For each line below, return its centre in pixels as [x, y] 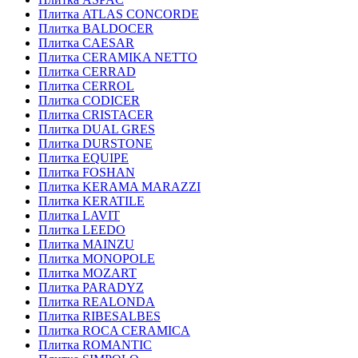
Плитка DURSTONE [95, 143]
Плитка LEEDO [82, 229]
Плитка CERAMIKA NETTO [118, 57]
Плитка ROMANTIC [95, 344]
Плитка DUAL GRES [97, 129]
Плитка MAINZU [86, 244]
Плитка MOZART [88, 272]
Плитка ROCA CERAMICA [114, 330]
